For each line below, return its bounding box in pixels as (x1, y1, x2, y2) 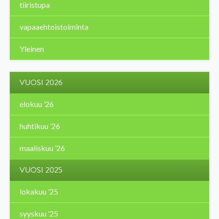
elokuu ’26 (20, 99, 54, 109)
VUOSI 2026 (20, 76, 63, 88)
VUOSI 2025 (20, 164, 63, 176)
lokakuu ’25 (20, 186, 58, 196)
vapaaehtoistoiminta (20, 22, 88, 31)
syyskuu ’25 (20, 208, 58, 218)
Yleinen (20, 44, 44, 53)
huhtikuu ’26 (20, 121, 60, 131)
